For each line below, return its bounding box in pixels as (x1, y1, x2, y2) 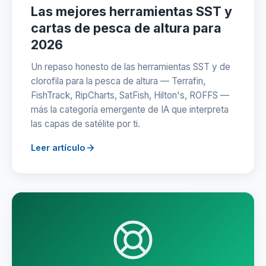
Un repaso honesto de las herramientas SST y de (31, 61, 230, 72)
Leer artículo (31, 142, 85, 153)
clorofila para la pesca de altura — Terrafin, (31, 75, 205, 87)
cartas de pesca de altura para (31, 20, 221, 36)
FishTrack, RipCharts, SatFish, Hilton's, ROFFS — (31, 90, 229, 101)
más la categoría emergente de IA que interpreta (31, 104, 229, 115)
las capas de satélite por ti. (31, 118, 140, 129)
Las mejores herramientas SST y (31, 4, 232, 19)
